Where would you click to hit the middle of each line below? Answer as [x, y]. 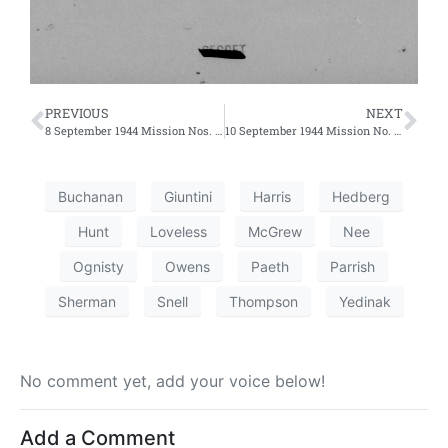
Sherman [86, 301]
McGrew [275, 231]
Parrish [352, 266]
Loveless [178, 231]
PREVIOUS [77, 113]
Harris [272, 196]
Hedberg [361, 196]
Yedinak [364, 301]
